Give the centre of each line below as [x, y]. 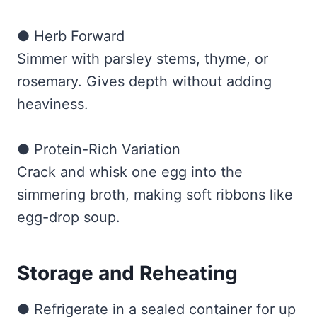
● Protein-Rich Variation [99, 150]
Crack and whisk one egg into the [130, 172]
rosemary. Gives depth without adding [144, 82]
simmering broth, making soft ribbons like [155, 195]
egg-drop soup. [69, 218]
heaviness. [53, 104]
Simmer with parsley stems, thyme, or [143, 59]
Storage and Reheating [127, 273]
